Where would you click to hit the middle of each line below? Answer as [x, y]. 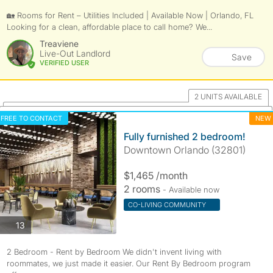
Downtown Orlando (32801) [184, 150]
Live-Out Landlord [75, 53]
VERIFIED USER [64, 63]
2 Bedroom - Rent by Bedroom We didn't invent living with [114, 252]
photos [37, 224]
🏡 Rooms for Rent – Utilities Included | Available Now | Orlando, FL [130, 15]
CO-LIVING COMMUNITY [168, 205]
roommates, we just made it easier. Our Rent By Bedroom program [128, 263]
